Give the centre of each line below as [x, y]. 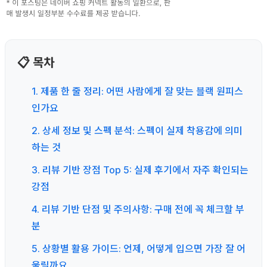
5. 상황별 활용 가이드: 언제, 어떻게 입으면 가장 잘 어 [139, 248]
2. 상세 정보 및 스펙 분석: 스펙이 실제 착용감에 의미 [137, 130]
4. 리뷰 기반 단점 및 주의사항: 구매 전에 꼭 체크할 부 [138, 209]
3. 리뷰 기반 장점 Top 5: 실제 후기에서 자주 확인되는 [140, 170]
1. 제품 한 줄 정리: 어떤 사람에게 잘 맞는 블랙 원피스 [137, 91]
